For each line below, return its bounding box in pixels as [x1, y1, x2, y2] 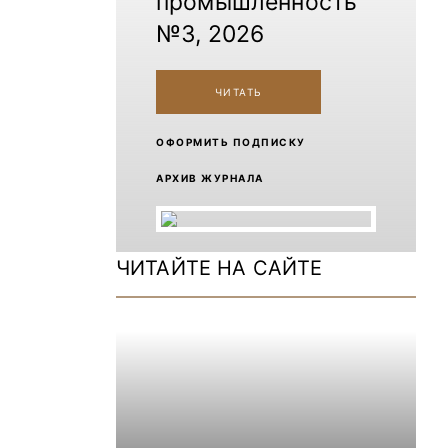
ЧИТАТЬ [214, 86, 263, 98]
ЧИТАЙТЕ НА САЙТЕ [116, 256, 323, 280]
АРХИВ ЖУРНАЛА [156, 172, 264, 184]
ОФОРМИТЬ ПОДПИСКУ [156, 136, 306, 148]
